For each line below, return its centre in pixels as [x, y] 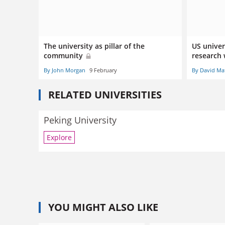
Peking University [80, 120]
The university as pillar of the [94, 46]
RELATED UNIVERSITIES [105, 94]
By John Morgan [65, 70]
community [64, 56]
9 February [103, 70]
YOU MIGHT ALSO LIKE [103, 207]
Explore [59, 138]
